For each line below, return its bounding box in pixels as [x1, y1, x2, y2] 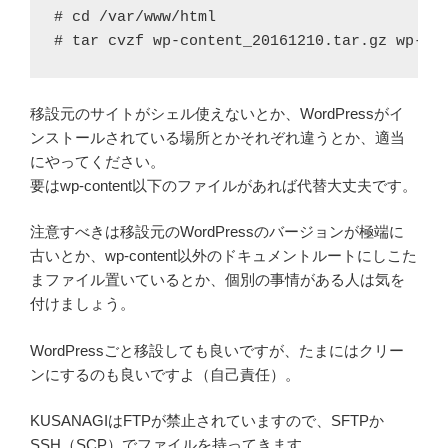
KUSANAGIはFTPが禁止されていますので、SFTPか [30, 412, 384, 430]
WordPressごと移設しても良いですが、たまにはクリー [30, 341, 404, 359]
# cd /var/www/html [54, 8, 216, 26]
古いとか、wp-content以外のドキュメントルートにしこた [30, 247, 417, 265]
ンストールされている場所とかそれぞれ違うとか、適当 [30, 128, 405, 146]
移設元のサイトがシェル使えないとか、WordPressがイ [30, 104, 404, 122]
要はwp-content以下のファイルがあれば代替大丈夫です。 [30, 176, 417, 194]
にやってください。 [30, 152, 165, 170]
